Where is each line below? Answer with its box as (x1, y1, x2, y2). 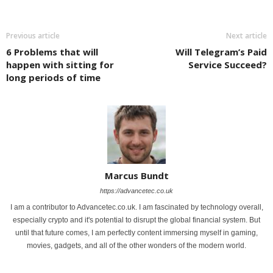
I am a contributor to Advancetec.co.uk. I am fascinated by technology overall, (10, 202, 263, 211)
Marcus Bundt (104, 169, 169, 182)
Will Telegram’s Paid (175, 45, 267, 58)
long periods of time (6, 71, 101, 83)
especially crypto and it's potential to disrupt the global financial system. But (13, 215, 260, 224)
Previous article (6, 30, 60, 41)
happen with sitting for (6, 58, 114, 71)
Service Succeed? (188, 58, 267, 71)
